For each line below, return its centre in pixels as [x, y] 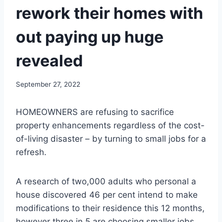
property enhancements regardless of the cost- [110, 126]
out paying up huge [90, 37]
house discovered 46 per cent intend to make [107, 195]
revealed [49, 60]
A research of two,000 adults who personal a [106, 182]
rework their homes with [110, 13]
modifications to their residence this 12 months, [110, 208]
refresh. [31, 152]
